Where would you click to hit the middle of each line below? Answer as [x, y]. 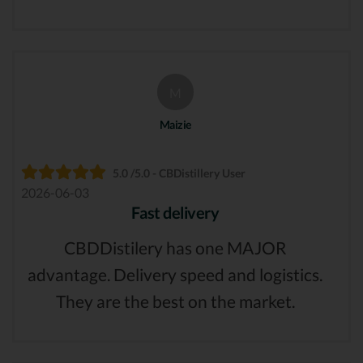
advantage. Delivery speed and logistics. [175, 275]
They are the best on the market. [175, 301]
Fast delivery [175, 213]
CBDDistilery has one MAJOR [175, 248]
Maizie [175, 125]
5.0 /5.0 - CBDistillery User [179, 173]
